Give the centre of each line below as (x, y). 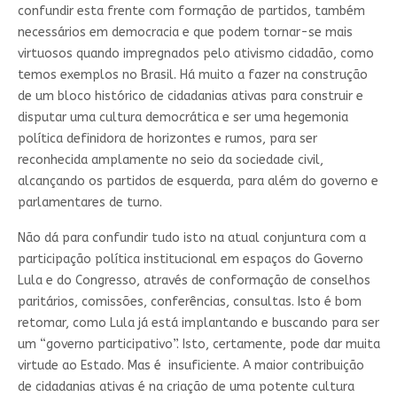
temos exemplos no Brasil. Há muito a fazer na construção (192, 74)
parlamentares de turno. (93, 202)
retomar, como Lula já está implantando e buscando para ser (198, 323)
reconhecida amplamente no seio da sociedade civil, (170, 160)
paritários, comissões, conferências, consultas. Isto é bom (189, 301)
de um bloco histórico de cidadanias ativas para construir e (190, 96)
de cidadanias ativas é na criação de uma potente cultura (186, 386)
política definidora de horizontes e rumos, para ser (167, 138)
